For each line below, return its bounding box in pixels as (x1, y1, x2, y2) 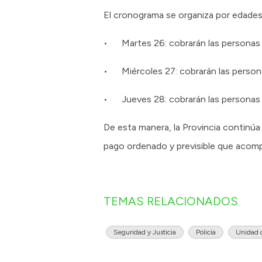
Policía (196, 228, 216, 237)
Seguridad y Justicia (113, 228, 176, 237)
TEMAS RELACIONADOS (104, 194, 238, 209)
